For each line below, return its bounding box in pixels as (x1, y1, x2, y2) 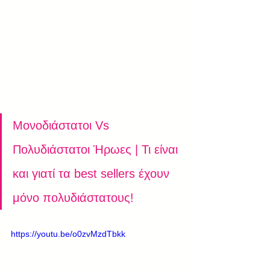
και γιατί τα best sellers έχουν (13, 167, 173, 180)
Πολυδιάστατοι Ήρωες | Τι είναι (13, 143, 181, 156)
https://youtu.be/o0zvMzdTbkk (11, 229, 125, 239)
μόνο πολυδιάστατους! (13, 191, 137, 204)
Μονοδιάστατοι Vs (13, 119, 113, 132)
